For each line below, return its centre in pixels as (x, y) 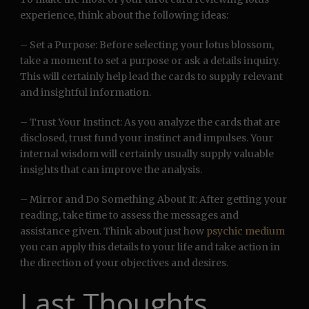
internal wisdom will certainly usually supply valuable (147, 154)
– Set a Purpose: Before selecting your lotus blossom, (147, 45)
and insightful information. (86, 93)
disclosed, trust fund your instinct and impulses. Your (147, 138)
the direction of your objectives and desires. (124, 263)
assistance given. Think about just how (113, 231)
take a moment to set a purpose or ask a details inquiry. (150, 61)
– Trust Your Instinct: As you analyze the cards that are (150, 122)
